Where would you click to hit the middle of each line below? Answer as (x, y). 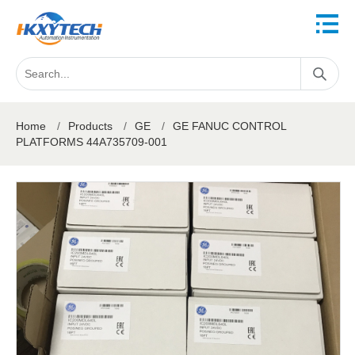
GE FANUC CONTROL (229, 126)
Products (90, 126)
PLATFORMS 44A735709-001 (92, 142)
